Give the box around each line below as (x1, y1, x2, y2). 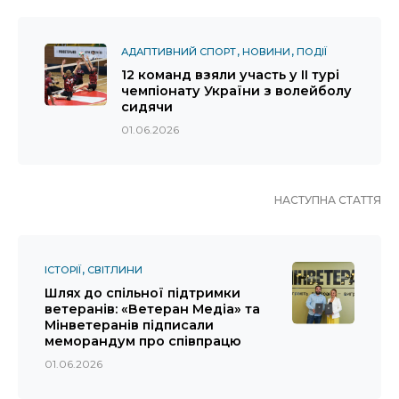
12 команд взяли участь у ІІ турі (121, 66, 339, 83)
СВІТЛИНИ (87, 263, 142, 276)
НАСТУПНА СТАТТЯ (274, 192, 381, 207)
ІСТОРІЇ (45, 263, 81, 276)
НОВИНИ (242, 45, 290, 58)
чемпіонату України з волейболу (121, 82, 352, 99)
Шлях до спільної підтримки (45, 284, 240, 301)
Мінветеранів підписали (45, 316, 214, 333)
